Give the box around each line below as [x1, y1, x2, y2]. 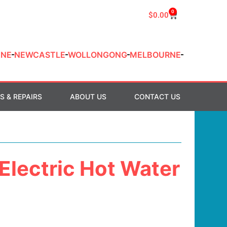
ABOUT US [70, 92, 107, 101]
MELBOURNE [129, 50, 181, 60]
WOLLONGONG [67, 50, 127, 60]
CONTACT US [134, 92, 181, 101]
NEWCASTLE [14, 50, 65, 60]
